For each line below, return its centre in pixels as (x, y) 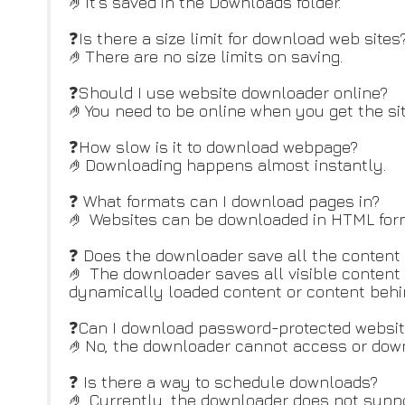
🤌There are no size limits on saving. (206, 57)
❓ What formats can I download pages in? (224, 201)
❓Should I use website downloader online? (228, 93)
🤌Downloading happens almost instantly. (227, 165)
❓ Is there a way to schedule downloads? (223, 382)
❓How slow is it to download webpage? (213, 147)
